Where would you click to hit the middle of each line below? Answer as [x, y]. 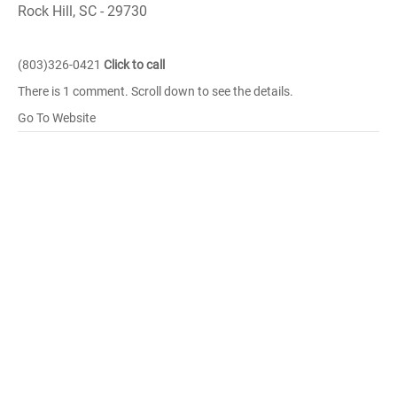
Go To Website [57, 118]
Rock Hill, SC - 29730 [82, 11]
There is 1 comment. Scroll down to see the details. [156, 91]
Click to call [134, 65]
